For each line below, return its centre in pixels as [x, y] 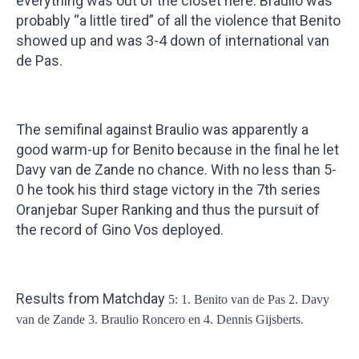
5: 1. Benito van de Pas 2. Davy [249, 299]
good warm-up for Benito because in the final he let [177, 149]
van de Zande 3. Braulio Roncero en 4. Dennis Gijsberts [158, 319]
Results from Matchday [92, 298]
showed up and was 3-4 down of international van [173, 40]
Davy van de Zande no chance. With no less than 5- [176, 169]
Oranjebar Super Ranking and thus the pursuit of [168, 210]
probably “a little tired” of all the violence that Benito [178, 20]
